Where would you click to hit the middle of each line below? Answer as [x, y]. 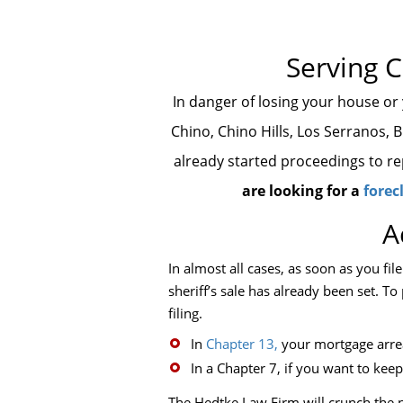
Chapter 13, [242, 344]
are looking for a [302, 191]
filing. [185, 313]
